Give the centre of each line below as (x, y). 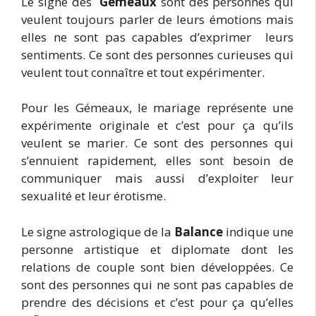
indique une (258, 231)
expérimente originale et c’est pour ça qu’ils (157, 125)
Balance (199, 231)
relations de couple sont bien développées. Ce (157, 267)
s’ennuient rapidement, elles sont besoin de (157, 160)
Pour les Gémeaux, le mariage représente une (157, 108)
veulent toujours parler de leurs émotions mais (157, 19)
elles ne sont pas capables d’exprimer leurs (157, 37)
